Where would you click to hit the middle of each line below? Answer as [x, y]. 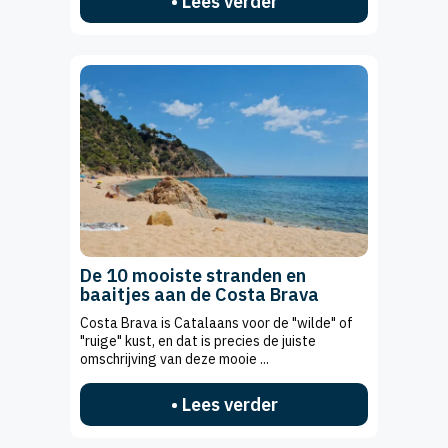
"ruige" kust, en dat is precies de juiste [198, 341]
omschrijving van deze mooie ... [174, 359]
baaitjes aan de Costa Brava [199, 295]
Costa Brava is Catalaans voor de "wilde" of [216, 323]
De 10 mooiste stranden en [193, 276]
